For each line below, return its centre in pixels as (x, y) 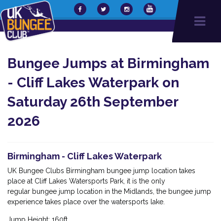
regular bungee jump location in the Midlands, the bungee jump (109, 191)
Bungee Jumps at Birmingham (108, 63)
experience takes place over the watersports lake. (87, 202)
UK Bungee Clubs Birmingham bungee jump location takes (101, 171)
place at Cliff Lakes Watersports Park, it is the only (86, 181)
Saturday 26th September (93, 102)
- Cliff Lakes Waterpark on (93, 83)
